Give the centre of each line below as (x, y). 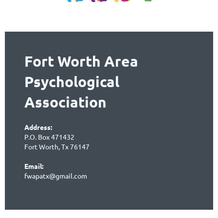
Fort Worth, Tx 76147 (57, 147)
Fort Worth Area (81, 61)
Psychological (72, 82)
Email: (34, 166)
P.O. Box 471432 (49, 137)
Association (65, 102)
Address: (39, 127)
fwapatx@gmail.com (56, 176)
